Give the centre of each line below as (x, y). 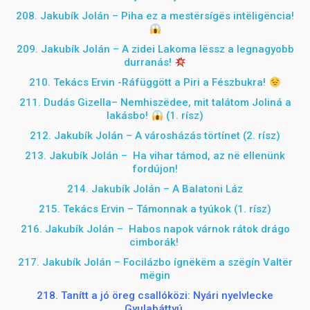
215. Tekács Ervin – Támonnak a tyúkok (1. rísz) (155, 209)
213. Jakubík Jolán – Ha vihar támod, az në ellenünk (155, 156)
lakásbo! (129, 116)
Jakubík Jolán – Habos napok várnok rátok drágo (167, 229)
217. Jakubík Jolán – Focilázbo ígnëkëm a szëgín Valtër (155, 262)
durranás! (149, 62)
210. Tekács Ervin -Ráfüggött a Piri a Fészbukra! (149, 82)
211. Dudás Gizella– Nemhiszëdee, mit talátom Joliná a (155, 102)
